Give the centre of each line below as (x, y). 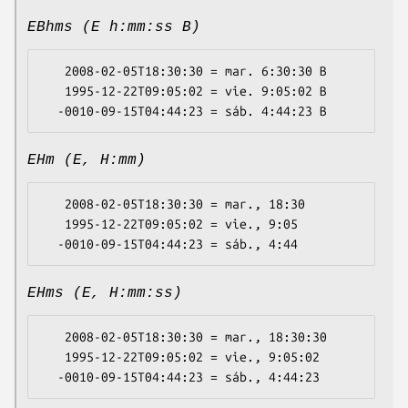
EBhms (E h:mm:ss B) (114, 28)
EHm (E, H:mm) (87, 161)
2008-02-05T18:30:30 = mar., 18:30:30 (54, 337)
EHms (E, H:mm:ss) (105, 294)
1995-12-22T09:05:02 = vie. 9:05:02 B (54, 92)
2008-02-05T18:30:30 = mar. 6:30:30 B (54, 71)
